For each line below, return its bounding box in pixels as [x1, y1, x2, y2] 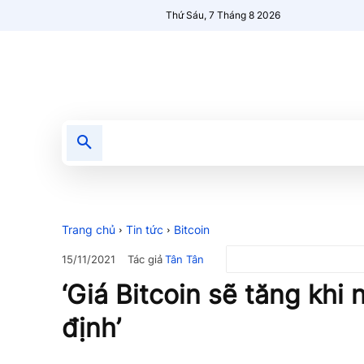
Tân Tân [165, 252, 204, 266]
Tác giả [128, 252, 162, 266]
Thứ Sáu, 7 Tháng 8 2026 [166, 9, 281, 21]
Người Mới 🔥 [279, 136, 348, 149]
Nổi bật [214, 136, 253, 149]
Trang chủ [62, 223, 115, 236]
